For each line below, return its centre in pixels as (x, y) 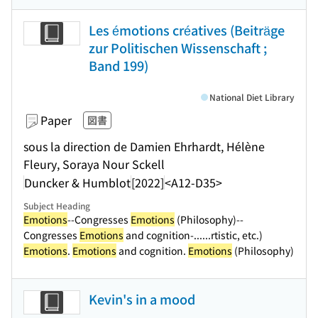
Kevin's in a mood (142, 299)
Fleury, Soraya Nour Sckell (94, 164)
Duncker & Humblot (77, 182)
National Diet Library (252, 97)
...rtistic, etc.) (232, 235)
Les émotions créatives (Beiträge (187, 30)
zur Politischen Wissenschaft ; (178, 48)
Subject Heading (57, 205)
